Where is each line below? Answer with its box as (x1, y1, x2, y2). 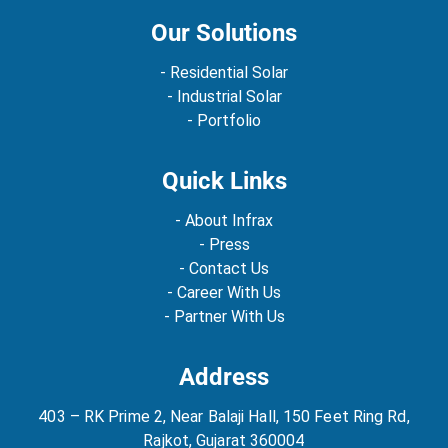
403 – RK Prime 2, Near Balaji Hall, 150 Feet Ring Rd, (38, 407, 410, 427)
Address (179, 363, 269, 392)
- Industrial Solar (166, 87, 282, 107)
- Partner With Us (163, 307, 285, 327)
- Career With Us (167, 283, 281, 303)
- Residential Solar (160, 63, 288, 83)
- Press (198, 235, 250, 255)
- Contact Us (179, 259, 269, 279)
